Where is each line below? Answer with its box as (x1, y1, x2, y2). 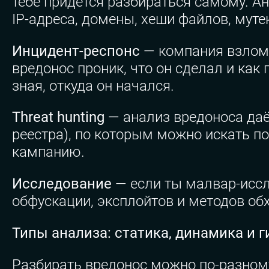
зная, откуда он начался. (12, 77, 174, 94)
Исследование (12, 175, 112, 193)
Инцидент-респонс (12, 42, 140, 59)
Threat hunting (12, 109, 104, 126)
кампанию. (12, 144, 85, 161)
